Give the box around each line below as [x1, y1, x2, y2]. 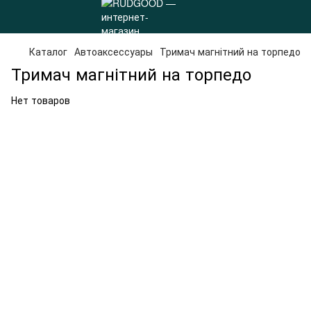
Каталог [29, 44, 67, 58]
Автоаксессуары [74, 44, 153, 58]
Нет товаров [11, 93, 70, 107]
